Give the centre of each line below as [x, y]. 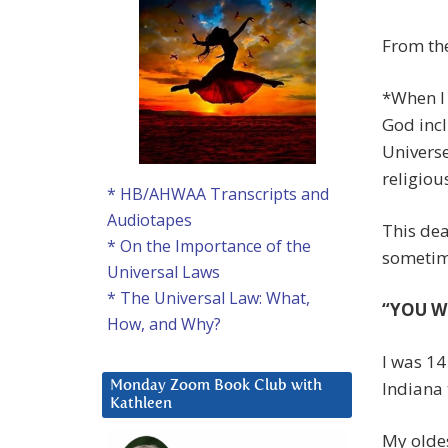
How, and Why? [164, 324]
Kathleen [141, 404]
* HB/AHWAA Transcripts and [218, 194]
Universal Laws [163, 272]
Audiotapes [149, 220]
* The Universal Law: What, [208, 298]
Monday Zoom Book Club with [216, 386]
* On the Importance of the [209, 246]
